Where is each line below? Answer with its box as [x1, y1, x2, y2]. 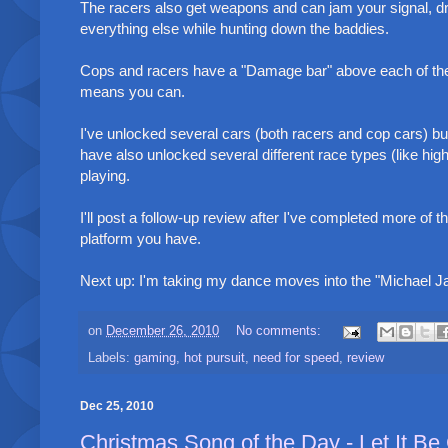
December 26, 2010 [106, 324, 219, 339]
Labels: [88, 351, 134, 366]
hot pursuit [184, 351, 245, 366]
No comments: [235, 324, 325, 339]
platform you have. [80, 229, 201, 247]
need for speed [253, 351, 339, 366]
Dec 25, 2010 [80, 399, 154, 414]
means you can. [80, 82, 185, 100]
